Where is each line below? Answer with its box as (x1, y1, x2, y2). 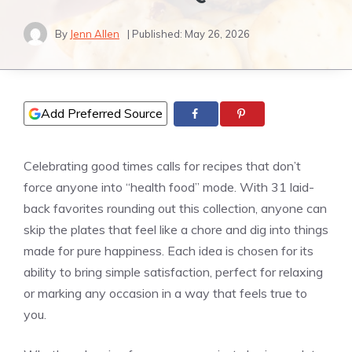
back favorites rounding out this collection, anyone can (24, 200, 327, 217)
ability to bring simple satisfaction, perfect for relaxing (24, 264, 323, 280)
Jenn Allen (70, 27, 119, 40)
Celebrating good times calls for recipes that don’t (24, 158, 301, 174)
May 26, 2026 (185, 27, 250, 40)
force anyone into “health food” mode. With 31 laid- (24, 179, 314, 196)
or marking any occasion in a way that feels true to (24, 285, 307, 302)
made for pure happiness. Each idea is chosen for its (24, 243, 313, 259)
